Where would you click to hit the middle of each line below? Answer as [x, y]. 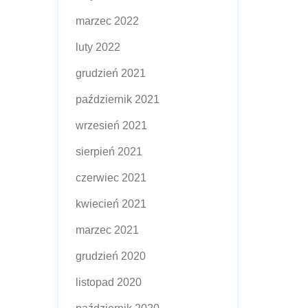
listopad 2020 [108, 282]
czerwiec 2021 [111, 178]
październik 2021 [117, 99]
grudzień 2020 [110, 256]
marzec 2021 [107, 230]
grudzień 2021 [110, 73]
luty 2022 [98, 47]
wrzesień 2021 [111, 125]
